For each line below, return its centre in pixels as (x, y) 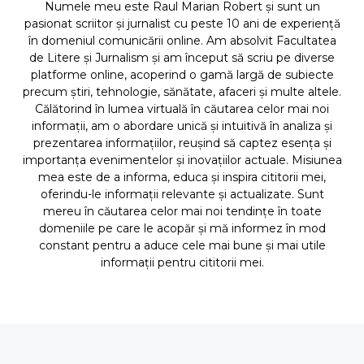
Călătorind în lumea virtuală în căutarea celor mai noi (182, 109)
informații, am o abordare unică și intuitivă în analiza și (182, 126)
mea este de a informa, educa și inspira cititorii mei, (182, 178)
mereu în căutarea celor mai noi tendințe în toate (182, 212)
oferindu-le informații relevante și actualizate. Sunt (182, 195)
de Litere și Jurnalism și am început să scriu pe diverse (182, 58)
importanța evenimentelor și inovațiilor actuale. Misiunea (182, 160)
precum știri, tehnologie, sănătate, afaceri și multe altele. (182, 92)
